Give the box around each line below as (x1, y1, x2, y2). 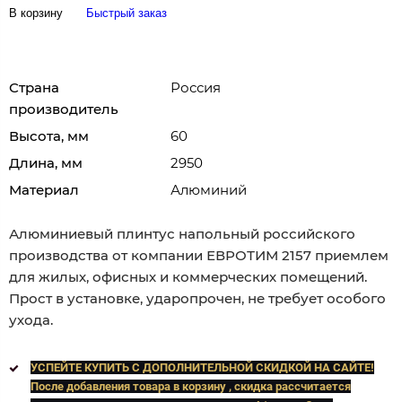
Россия (170, 78, 221, 96)
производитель (9, 100, 118, 118)
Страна (9, 78, 59, 96)
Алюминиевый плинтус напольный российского (9, 224, 355, 242)
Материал (9, 180, 79, 198)
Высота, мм (9, 127, 89, 144)
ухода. (9, 310, 53, 328)
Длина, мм (9, 153, 83, 171)
